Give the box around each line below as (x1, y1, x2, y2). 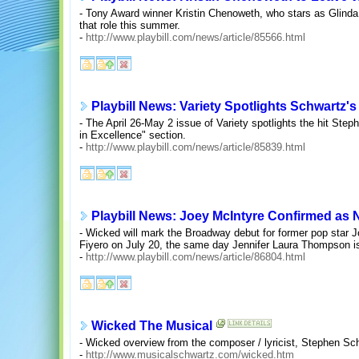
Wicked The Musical (91, 319, 212, 333)
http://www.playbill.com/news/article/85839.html (86, 140, 305, 153)
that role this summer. (79, 18, 180, 31)
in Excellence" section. (79, 128, 186, 141)
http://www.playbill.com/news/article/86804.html (86, 250, 305, 263)
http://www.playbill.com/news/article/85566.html (86, 30, 305, 43)
